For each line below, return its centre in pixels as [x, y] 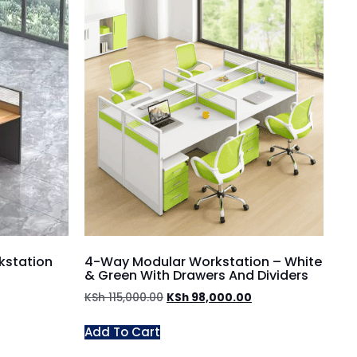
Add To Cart [122, 331]
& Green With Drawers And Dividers [196, 275]
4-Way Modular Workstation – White [203, 261]
